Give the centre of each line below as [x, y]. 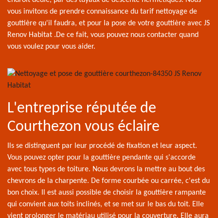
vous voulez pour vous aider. [51, 47]
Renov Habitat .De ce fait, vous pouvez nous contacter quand [103, 35]
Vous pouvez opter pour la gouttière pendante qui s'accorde [101, 158]
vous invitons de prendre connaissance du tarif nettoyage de [102, 12]
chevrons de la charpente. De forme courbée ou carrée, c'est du [109, 181]
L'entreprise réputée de [82, 109]
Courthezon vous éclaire [83, 127]
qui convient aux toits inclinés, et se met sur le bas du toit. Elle [106, 204]
